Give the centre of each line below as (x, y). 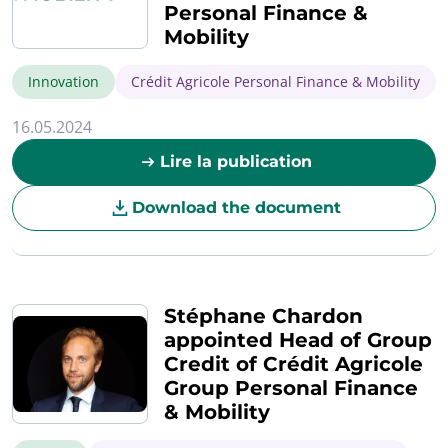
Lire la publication (236, 162)
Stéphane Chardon (263, 315)
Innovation (63, 81)
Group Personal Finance (291, 387)
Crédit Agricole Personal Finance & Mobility (275, 81)
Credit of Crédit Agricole (293, 363)
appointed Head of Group (298, 339)
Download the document (236, 208)
